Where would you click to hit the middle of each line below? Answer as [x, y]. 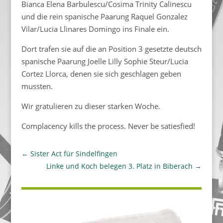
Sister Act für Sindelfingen [74, 154]
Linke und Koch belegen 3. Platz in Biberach [120, 166]
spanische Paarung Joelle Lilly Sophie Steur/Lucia [105, 61]
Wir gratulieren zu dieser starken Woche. [91, 106]
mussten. [37, 86]
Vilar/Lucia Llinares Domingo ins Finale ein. [95, 29]
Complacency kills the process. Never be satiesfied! [108, 126]
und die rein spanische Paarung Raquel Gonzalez [104, 17]
